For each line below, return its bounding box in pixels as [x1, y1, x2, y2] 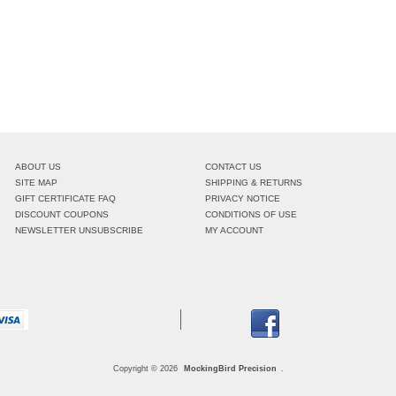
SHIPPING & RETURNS [204, 178, 302, 187]
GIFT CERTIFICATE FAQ [15, 194, 117, 203]
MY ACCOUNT [204, 225, 263, 235]
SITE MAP [15, 178, 58, 187]
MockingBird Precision [184, 363, 277, 373]
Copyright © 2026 [112, 363, 180, 373]
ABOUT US [15, 162, 62, 171]
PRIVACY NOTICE [204, 194, 280, 203]
